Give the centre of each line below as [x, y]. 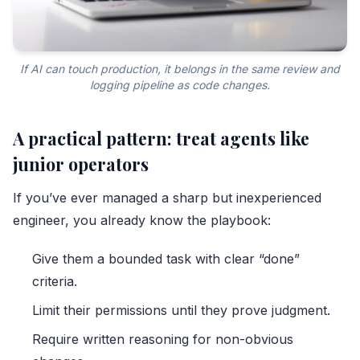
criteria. [55, 281]
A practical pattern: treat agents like [161, 138]
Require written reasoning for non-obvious [163, 339]
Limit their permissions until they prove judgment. [181, 310]
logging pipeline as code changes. [180, 84]
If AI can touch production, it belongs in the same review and [180, 68]
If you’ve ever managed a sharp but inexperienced [167, 197]
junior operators [81, 164]
